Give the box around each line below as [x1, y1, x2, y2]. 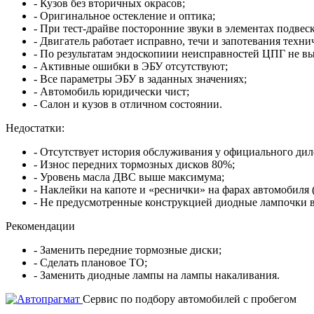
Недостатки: [6, 121, 64, 134]
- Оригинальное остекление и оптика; [34, 9, 215, 22]
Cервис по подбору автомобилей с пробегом [83, 292, 296, 305]
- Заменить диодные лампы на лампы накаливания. [34, 268, 280, 281]
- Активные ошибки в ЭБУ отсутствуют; [34, 60, 228, 72]
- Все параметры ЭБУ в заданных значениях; [34, 72, 247, 85]
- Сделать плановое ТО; [34, 256, 147, 268]
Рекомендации [6, 219, 75, 232]
